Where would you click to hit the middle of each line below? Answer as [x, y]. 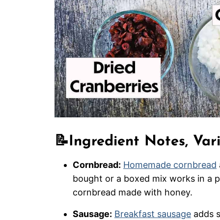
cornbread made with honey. [133, 192]
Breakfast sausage [153, 214]
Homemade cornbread [170, 165]
